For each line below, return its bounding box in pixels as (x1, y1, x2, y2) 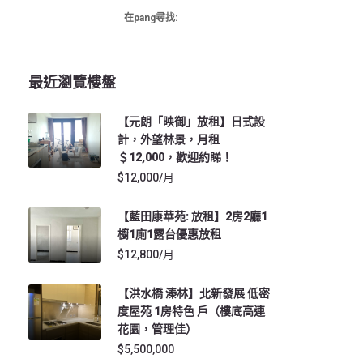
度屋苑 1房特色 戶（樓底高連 (117, 305, 265, 318)
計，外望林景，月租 (117, 133, 220, 146)
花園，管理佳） (117, 322, 197, 335)
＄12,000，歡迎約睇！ (117, 151, 233, 164)
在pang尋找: (123, 12, 177, 23)
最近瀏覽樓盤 (28, 74, 116, 91)
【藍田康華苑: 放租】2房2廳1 (117, 210, 267, 223)
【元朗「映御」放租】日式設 (117, 115, 265, 128)
